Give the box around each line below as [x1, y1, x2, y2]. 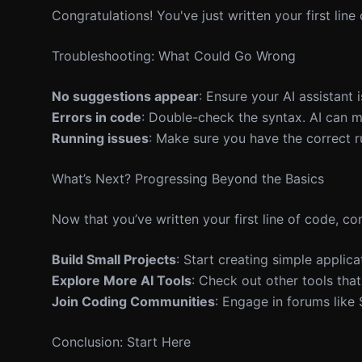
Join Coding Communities [52, 293, 215, 309]
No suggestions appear [52, 88, 199, 104]
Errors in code [52, 109, 141, 125]
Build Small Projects [52, 251, 176, 267]
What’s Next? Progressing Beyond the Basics [52, 170, 324, 187]
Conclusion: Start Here [52, 334, 191, 350]
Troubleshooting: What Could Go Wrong [52, 48, 296, 64]
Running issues [52, 130, 149, 146]
